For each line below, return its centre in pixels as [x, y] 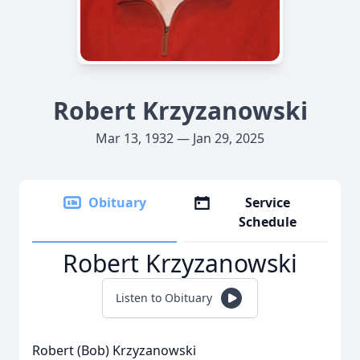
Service [268, 202]
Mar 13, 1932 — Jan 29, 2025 [180, 138]
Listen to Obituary [164, 298]
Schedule [268, 222]
